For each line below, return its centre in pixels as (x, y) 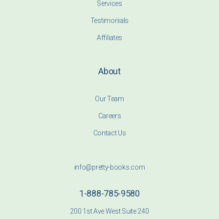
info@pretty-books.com (109, 167)
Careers (109, 116)
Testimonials (109, 21)
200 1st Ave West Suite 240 (109, 211)
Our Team (109, 99)
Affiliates (109, 38)
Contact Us (109, 133)
